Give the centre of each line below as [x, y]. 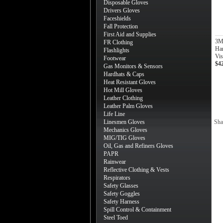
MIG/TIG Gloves [124, 138]
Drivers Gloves [122, 10]
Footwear [115, 58]
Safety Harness [121, 202]
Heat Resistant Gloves [130, 82]
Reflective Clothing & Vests [136, 170]
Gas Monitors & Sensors [133, 66]
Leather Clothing [123, 98]
